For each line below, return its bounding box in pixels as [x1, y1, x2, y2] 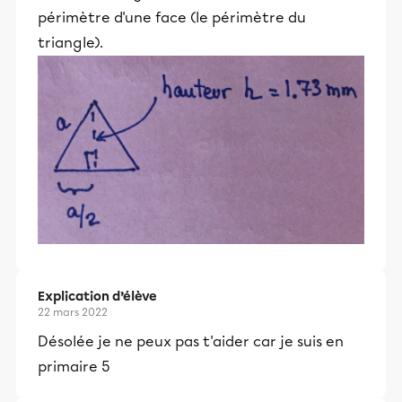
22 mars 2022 [38, 306, 108, 319]
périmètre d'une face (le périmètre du [38, 9, 306, 27]
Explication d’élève [38, 289, 157, 305]
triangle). [38, 34, 103, 52]
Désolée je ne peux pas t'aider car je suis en [38, 333, 344, 351]
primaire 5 [38, 358, 110, 376]
